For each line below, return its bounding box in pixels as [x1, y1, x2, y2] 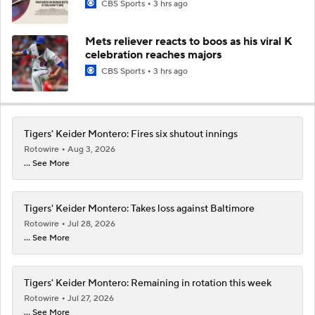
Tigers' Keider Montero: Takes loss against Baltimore [24, 202, 255, 215]
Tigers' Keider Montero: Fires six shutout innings [24, 127, 238, 141]
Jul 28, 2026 [67, 218, 115, 229]
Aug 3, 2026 [67, 143, 115, 155]
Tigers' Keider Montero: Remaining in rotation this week [24, 276, 271, 290]
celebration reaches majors [85, 47, 221, 62]
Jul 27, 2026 [67, 292, 114, 304]
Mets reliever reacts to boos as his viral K [85, 34, 292, 49]
